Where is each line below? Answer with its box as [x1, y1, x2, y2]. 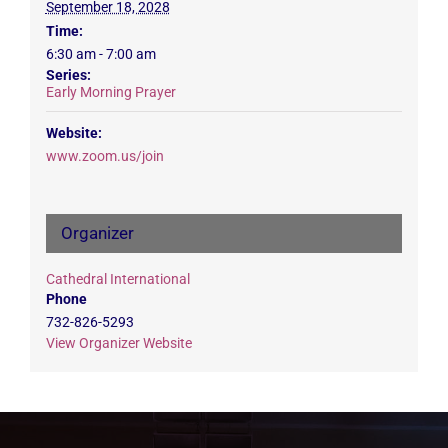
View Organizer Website [45, 335, 192, 352]
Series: [45, 67, 91, 84]
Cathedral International [45, 271, 190, 288]
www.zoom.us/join [45, 148, 164, 165]
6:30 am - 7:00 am [45, 46, 156, 63]
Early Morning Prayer [45, 84, 176, 101]
